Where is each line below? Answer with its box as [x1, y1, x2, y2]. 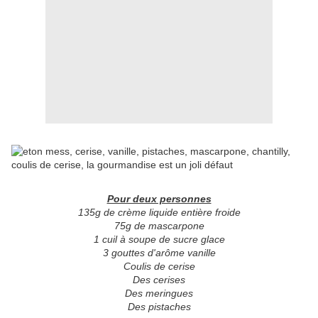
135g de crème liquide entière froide [77, 207, 241, 219]
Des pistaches [127, 301, 191, 313]
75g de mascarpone [114, 220, 204, 232]
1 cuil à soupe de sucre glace [93, 234, 225, 246]
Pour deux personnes [106, 193, 212, 205]
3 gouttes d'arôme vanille [102, 247, 216, 259]
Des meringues [125, 287, 193, 300]
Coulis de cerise [123, 261, 195, 273]
